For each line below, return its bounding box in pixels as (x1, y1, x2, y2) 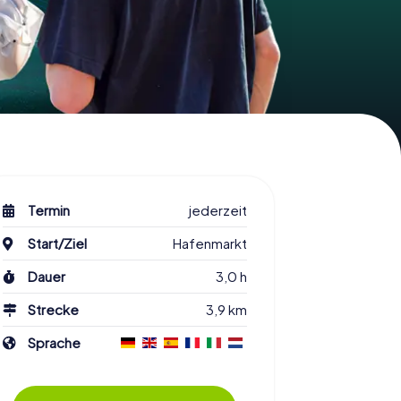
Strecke (28, 301, 80, 319)
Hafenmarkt (172, 235, 247, 252)
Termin (28, 201, 71, 219)
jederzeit (188, 201, 247, 219)
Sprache (28, 334, 81, 352)
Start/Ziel (28, 235, 88, 252)
